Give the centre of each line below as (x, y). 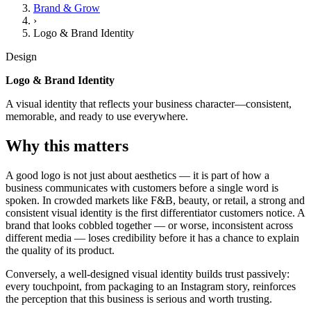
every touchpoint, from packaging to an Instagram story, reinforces (151, 287)
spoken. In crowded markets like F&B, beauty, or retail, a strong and (155, 201)
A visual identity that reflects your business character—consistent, (149, 104)
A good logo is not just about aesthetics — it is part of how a (137, 176)
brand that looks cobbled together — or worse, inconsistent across (149, 226)
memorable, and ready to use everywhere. (97, 117)
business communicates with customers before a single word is (142, 188)
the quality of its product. (60, 251)
